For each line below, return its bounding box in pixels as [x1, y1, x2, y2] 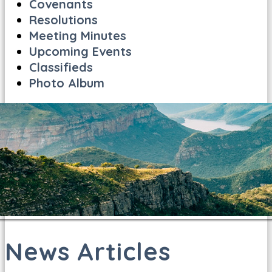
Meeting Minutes [29, 28, 126, 43]
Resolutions [29, 12, 98, 27]
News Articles [5, 236, 171, 267]
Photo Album [29, 75, 104, 90]
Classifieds [29, 59, 93, 75]
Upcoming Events [29, 44, 132, 59]
